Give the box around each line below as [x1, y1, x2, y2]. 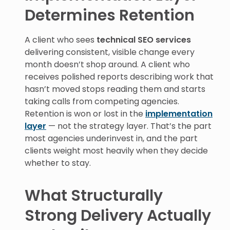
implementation [145, 108, 213, 120]
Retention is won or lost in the [25, 108, 145, 120]
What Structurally [25, 185, 163, 206]
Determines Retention [25, 5, 195, 26]
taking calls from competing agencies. [25, 95, 179, 107]
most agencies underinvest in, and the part [25, 132, 198, 144]
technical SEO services [97, 34, 191, 46]
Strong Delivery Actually [25, 205, 211, 226]
